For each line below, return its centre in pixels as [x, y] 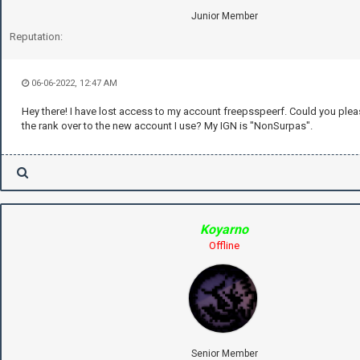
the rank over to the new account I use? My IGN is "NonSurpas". [167, 125]
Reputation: [36, 36]
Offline [224, 245]
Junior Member [224, 16]
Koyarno [224, 229]
